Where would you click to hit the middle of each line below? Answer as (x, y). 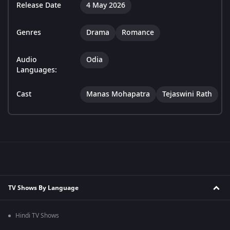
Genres (29, 33)
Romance (138, 33)
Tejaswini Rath (187, 94)
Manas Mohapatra (118, 94)
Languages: (37, 70)
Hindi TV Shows (37, 216)
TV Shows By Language (43, 188)
